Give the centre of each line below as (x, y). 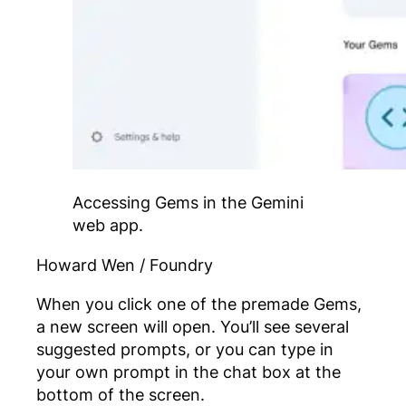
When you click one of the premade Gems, (199, 304)
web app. (108, 225)
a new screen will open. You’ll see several (193, 327)
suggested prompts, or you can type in (185, 349)
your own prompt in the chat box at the (188, 372)
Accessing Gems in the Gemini (188, 203)
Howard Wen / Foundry (125, 264)
